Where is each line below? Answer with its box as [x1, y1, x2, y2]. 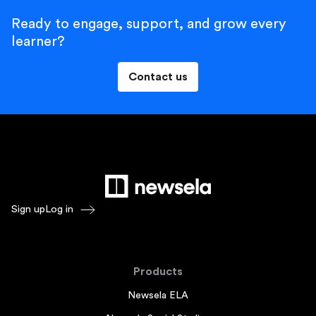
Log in [45, 203, 73, 214]
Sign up [11, 203, 45, 214]
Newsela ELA [128, 290, 188, 300]
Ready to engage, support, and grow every [11, 16, 286, 31]
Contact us [128, 71, 188, 83]
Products [133, 265, 183, 277]
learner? [11, 34, 65, 49]
